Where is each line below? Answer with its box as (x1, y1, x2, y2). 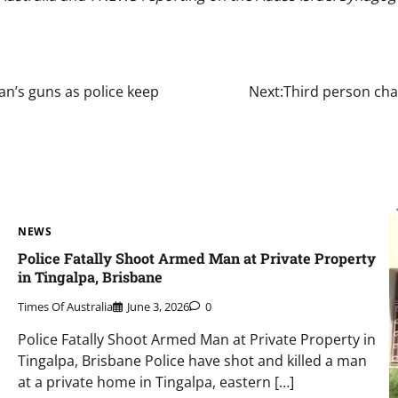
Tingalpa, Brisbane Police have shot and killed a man (18, 350, 367, 370)
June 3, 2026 (127, 298, 189, 314)
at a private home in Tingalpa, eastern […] (18, 371, 294, 392)
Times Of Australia (18, 298, 113, 314)
